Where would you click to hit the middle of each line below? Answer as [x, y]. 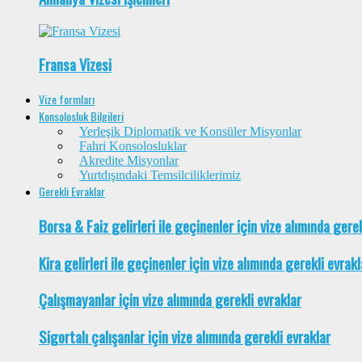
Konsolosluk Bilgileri [81, 116]
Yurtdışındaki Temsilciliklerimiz [160, 175]
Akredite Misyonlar [129, 161]
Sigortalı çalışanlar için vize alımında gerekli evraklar [185, 336]
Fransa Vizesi [75, 65]
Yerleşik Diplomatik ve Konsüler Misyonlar [190, 132]
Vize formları [67, 99]
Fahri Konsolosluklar [133, 146]
